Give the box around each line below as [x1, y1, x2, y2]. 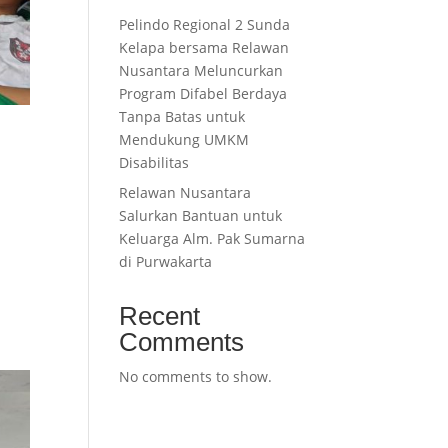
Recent [119, 301, 201, 331]
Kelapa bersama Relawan [119, 38, 290, 57]
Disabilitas [119, 153, 194, 172]
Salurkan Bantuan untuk [119, 206, 283, 225]
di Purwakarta [119, 252, 213, 271]
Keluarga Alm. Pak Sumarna [119, 229, 306, 248]
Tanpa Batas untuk [119, 107, 246, 126]
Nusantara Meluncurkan [119, 61, 284, 80]
